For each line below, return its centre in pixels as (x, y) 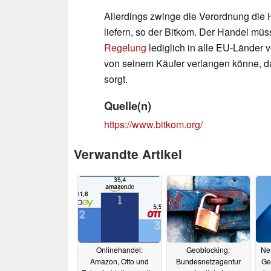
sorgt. (116, 79)
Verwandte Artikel (128, 154)
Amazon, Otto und (119, 261)
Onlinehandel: (119, 250)
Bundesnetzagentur (208, 261)
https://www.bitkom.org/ (153, 124)
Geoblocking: (208, 250)
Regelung (125, 47)
